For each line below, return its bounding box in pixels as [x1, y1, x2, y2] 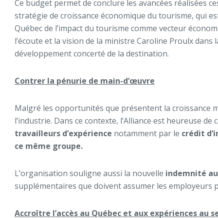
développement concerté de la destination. [15, 48, 169, 59]
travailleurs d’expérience [15, 128, 114, 139]
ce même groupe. [15, 141, 83, 151]
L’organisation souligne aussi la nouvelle [15, 168, 165, 179]
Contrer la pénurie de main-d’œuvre [15, 75, 155, 86]
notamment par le [114, 128, 182, 139]
